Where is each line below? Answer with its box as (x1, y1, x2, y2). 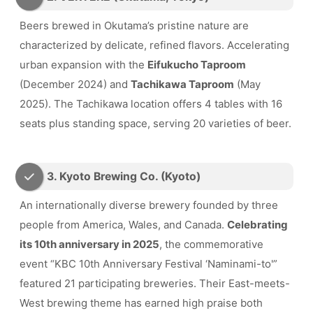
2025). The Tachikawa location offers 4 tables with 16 (20, 96, 282, 110)
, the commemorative (159, 238, 263, 252)
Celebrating (227, 218, 288, 232)
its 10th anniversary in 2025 (20, 238, 159, 252)
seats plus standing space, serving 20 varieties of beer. (20, 116, 291, 130)
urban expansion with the (20, 57, 147, 71)
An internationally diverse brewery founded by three (20, 198, 278, 212)
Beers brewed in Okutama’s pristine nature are (20, 18, 249, 32)
